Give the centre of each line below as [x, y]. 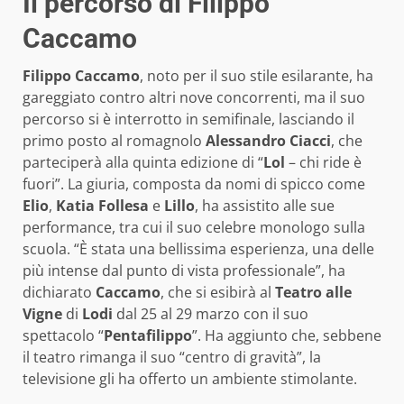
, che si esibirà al [218, 293]
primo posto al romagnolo [114, 141]
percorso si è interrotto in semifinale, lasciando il [188, 119]
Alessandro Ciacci [268, 141]
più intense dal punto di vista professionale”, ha [184, 271]
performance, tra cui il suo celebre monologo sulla [194, 228]
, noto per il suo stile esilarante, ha [257, 76]
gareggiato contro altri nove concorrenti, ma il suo [194, 98]
